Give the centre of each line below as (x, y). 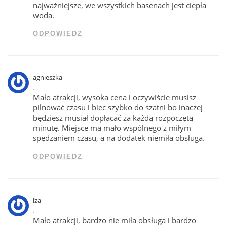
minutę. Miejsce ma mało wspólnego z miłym (112, 128)
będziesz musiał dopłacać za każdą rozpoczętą (113, 118)
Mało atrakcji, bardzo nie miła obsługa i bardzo (115, 221)
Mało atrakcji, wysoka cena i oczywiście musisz (115, 98)
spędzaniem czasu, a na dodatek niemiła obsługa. (119, 138)
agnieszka (48, 77)
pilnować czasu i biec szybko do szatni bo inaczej (118, 108)
